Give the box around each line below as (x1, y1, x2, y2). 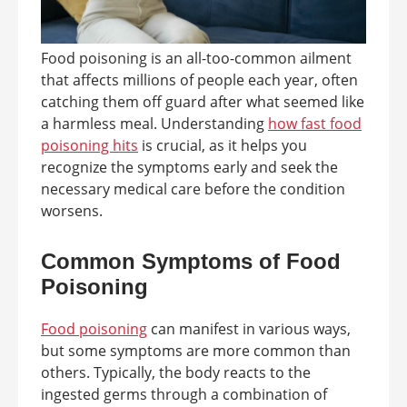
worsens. (41, 201, 103, 222)
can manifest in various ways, (147, 319, 351, 340)
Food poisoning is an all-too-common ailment (41, 48, 352, 69)
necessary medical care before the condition (41, 179, 345, 200)
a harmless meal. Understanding (41, 114, 268, 134)
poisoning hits (41, 135, 138, 156)
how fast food (268, 114, 362, 134)
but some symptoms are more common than (41, 341, 351, 362)
